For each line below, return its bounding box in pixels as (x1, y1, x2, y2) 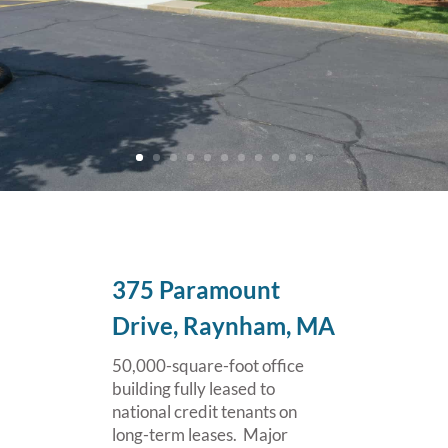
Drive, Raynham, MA (112, 311, 335, 341)
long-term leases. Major (112, 424, 288, 446)
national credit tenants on (112, 401, 297, 423)
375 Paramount (112, 275, 280, 305)
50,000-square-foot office (112, 355, 304, 377)
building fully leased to (112, 378, 275, 400)
